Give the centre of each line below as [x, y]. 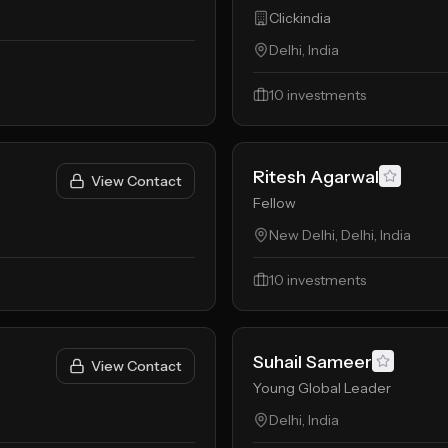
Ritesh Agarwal [316, 177]
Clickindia [300, 18]
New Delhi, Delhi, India [340, 235]
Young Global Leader [322, 388]
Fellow [274, 203]
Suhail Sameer [312, 362]
